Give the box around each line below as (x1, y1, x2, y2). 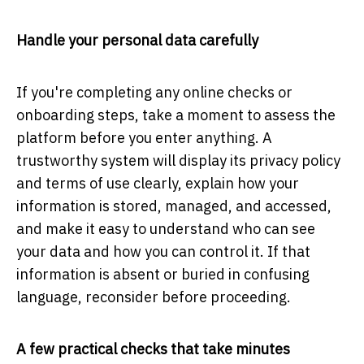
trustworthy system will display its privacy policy (16, 150, 340, 170)
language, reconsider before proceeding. (16, 287, 291, 306)
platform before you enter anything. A (16, 128, 272, 147)
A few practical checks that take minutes (16, 339, 290, 358)
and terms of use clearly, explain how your (16, 173, 299, 193)
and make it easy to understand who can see (16, 219, 315, 238)
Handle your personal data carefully (16, 30, 258, 50)
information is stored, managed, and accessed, (16, 196, 331, 215)
